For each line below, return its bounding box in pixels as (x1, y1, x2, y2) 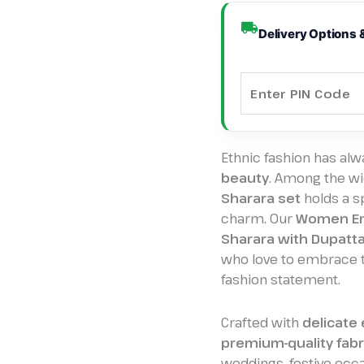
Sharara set (221, 188, 301, 207)
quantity (220, 60, 271, 78)
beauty (221, 168, 269, 187)
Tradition (220, 40, 275, 58)
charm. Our (221, 209, 296, 227)
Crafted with (221, 313, 302, 331)
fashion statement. (221, 270, 340, 288)
